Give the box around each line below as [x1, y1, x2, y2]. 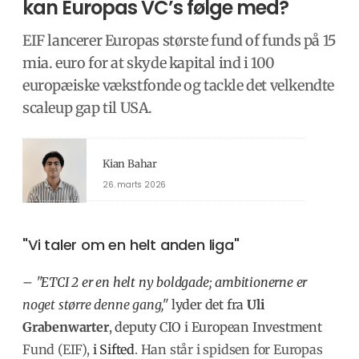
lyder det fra [168, 296, 248, 313]
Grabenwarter [22, 318, 109, 335]
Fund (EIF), [22, 341, 93, 357]
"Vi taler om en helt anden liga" [22, 234, 240, 255]
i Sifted [92, 341, 135, 357]
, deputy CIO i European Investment [108, 318, 322, 335]
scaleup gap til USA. [22, 98, 152, 117]
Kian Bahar [103, 157, 157, 171]
